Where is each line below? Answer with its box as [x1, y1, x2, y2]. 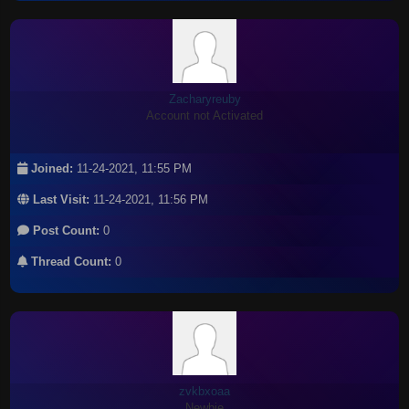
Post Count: [29, 224, 100, 237]
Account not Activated [146, 109, 263, 122]
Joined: [27, 162, 74, 175]
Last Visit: [29, 193, 90, 206]
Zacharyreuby [168, 92, 241, 106]
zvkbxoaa [179, 384, 230, 398]
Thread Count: [27, 255, 112, 268]
